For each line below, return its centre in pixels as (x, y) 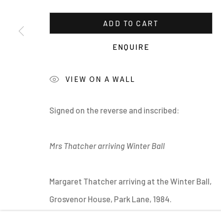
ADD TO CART (131, 23)
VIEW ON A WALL (101, 79)
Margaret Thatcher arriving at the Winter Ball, (130, 181)
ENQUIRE (131, 47)
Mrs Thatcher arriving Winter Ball (107, 146)
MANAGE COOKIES (62, 97)
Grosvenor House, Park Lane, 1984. (110, 199)
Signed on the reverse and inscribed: (114, 110)
